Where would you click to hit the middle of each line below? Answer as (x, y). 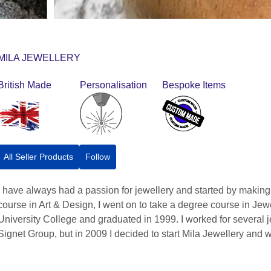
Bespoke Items (194, 85)
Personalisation (113, 85)
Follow (97, 156)
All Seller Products (38, 156)
